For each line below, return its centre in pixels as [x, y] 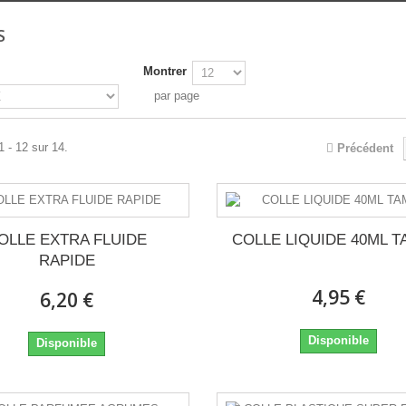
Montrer [165, 71]
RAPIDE [67, 261]
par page [177, 96]
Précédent [365, 148]
